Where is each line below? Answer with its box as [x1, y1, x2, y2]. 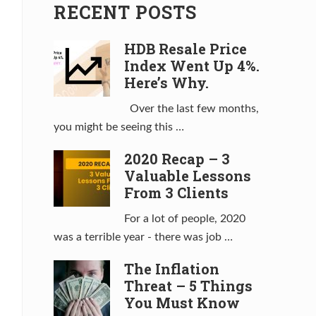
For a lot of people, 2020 [124, 213, 245, 225]
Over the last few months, [124, 103, 259, 115]
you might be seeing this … [54, 121, 184, 133]
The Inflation [124, 260, 219, 279]
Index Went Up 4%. [124, 56, 260, 75]
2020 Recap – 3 [124, 150, 230, 169]
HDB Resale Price [124, 39, 247, 59]
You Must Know [124, 293, 240, 312]
